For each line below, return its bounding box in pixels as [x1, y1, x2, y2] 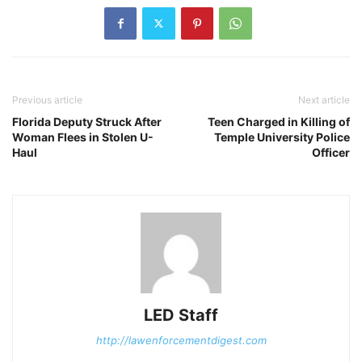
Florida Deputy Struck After [12, 114, 162, 128]
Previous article [12, 93, 82, 106]
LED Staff [144, 305, 218, 325]
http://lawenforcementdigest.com [95, 333, 267, 347]
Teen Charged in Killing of [208, 114, 350, 128]
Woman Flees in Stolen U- [12, 129, 154, 144]
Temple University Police [214, 129, 350, 144]
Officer [312, 145, 350, 159]
